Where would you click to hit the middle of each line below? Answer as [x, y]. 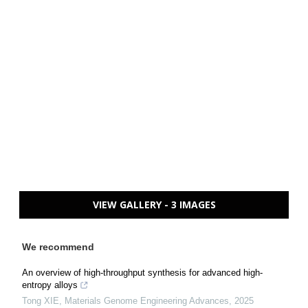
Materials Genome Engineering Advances [147, 301]
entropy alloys [50, 285]
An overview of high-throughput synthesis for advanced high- [142, 273]
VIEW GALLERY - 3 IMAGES [154, 205]
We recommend [58, 247]
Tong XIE [41, 301]
